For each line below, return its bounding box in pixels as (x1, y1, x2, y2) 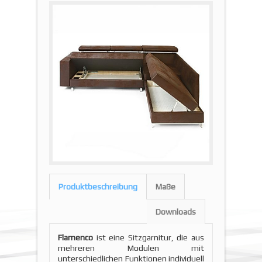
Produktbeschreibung (58, 181, 137, 191)
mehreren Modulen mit (58, 243, 204, 253)
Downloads (156, 206, 196, 216)
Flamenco (58, 232, 96, 242)
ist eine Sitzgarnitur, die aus (96, 232, 205, 242)
